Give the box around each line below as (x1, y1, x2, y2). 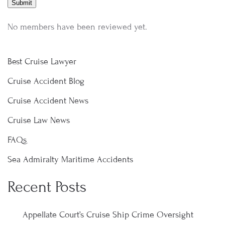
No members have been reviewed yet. (8, 22, 147, 32)
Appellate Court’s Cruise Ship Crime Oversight (23, 209, 193, 220)
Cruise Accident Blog (8, 76, 84, 86)
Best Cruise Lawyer (8, 56, 76, 67)
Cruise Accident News (8, 95, 88, 106)
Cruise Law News (8, 115, 70, 126)
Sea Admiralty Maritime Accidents (8, 154, 133, 165)
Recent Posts (8, 178, 86, 196)
